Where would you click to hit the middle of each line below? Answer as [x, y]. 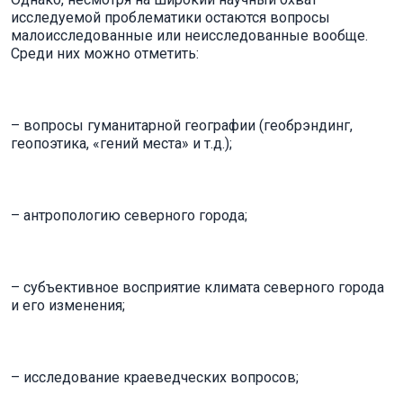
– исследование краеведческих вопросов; [155, 377]
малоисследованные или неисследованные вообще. [189, 36]
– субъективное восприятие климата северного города [197, 287]
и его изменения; [68, 305]
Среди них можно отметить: [105, 54]
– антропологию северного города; [129, 215]
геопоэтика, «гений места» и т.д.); [121, 143]
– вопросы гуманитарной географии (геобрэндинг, [182, 125]
